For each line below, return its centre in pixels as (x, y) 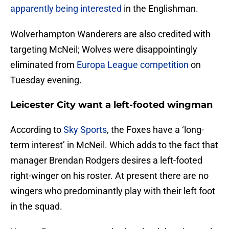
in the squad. (36, 207)
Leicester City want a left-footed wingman (111, 105)
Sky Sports (85, 130)
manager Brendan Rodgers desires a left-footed (106, 161)
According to (37, 130)
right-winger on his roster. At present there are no (109, 176)
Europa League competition (134, 65)
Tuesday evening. (46, 80)
